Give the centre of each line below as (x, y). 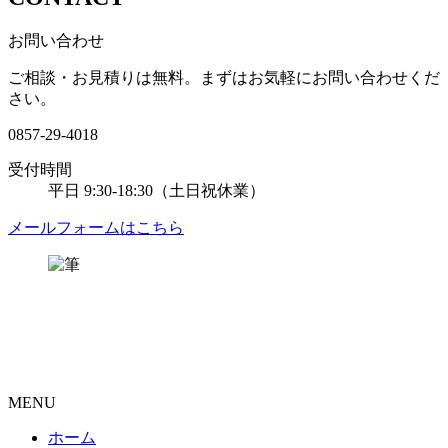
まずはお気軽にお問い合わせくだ (320, 77)
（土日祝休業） (209, 190)
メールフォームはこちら (96, 227)
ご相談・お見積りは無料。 (104, 77)
